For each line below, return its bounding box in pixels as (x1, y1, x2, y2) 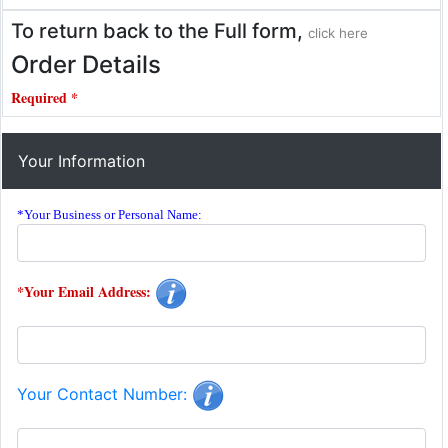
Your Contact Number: (17, 383, 192, 404)
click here (308, 25, 368, 41)
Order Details (11, 50, 161, 79)
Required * (11, 87, 78, 108)
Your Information (18, 151, 145, 171)
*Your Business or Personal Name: (17, 207, 202, 222)
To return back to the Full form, (11, 19, 308, 43)
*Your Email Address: (17, 281, 155, 302)
